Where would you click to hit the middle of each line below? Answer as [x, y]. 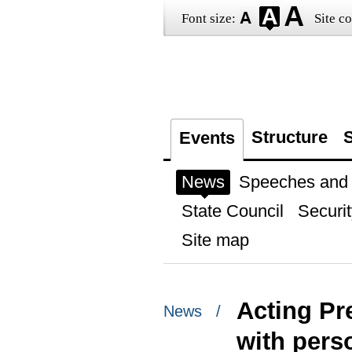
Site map [215, 240]
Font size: [208, 18]
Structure [289, 137]
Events [207, 138]
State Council [232, 211]
